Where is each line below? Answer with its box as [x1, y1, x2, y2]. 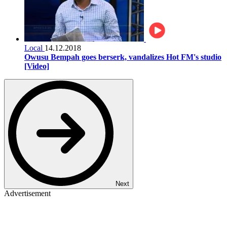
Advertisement [4, 188, 51, 198]
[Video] [24, 61, 49, 70]
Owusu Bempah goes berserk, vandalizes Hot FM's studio [24, 52, 221, 61]
